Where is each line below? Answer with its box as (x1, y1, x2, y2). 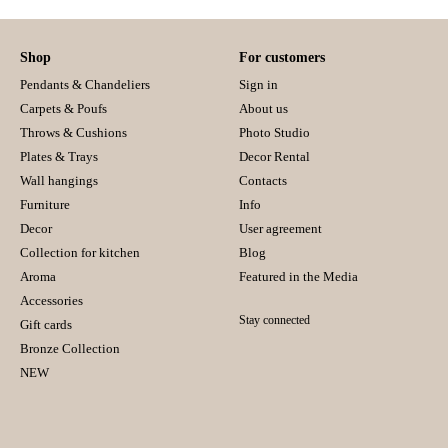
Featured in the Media (239, 269, 358, 284)
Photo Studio (239, 125, 310, 140)
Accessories (20, 293, 83, 308)
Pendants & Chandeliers (20, 77, 150, 92)
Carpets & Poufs (20, 101, 107, 116)
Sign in (239, 77, 278, 92)
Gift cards (20, 317, 72, 332)
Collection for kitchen (20, 245, 140, 260)
